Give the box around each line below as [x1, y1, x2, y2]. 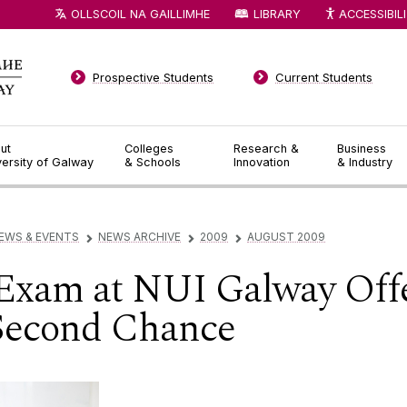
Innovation [233, 155, 291, 169]
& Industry [337, 155, 393, 169]
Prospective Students [93, 70, 214, 84]
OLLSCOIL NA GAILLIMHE [71, 6, 211, 21]
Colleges [124, 142, 174, 155]
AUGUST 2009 [247, 230, 325, 244]
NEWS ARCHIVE [98, 230, 181, 244]
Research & [233, 142, 300, 155]
